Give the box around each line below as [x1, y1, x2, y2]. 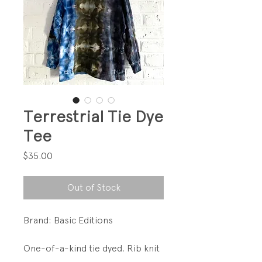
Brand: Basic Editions [23, 214, 113, 226]
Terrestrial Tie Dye [23, 106, 163, 126]
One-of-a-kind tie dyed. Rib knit [23, 242, 160, 254]
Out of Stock [67, 181, 120, 193]
